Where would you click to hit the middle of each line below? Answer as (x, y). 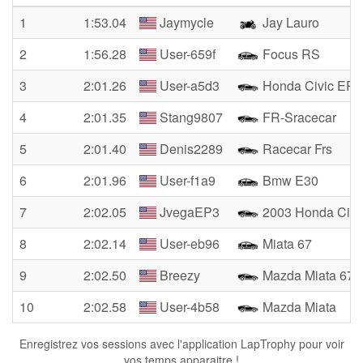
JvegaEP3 (188, 212)
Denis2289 (190, 149)
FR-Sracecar (298, 117)
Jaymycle (186, 22)
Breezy (179, 275)
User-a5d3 (188, 85)
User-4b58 (188, 307)
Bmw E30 (289, 180)
